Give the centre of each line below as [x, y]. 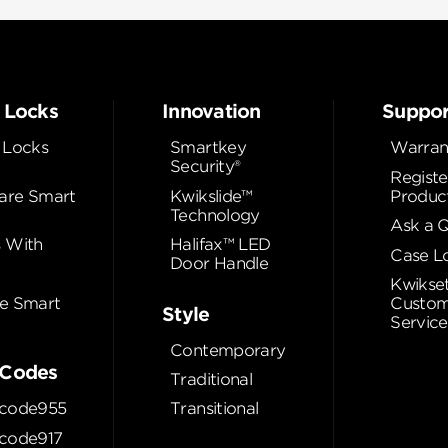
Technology [215, 215]
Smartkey [208, 148]
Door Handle [219, 264]
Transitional [214, 409]
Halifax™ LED [220, 245]
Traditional [211, 379]
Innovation [211, 111]
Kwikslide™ [211, 196]
